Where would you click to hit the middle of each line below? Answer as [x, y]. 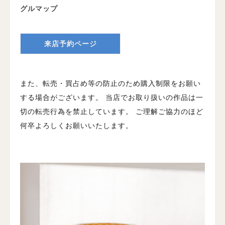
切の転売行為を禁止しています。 [77, 111]
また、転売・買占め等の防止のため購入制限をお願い [110, 83]
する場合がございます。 [62, 97]
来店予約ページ [70, 44]
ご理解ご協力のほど [168, 111]
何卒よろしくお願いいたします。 [77, 126]
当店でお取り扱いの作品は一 [153, 97]
